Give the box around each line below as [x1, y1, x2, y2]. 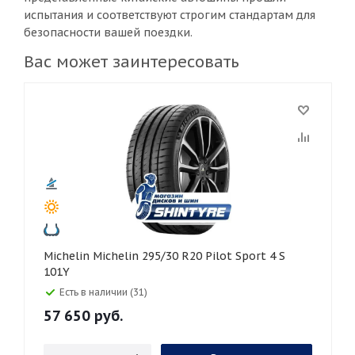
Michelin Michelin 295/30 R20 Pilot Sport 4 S [44, 249, 93, 263]
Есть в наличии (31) [59, 286, 147, 298]
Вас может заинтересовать [24, 52, 239, 72]
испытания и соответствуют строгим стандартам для [24, 8, 315, 22]
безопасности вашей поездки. [24, 25, 193, 40]
